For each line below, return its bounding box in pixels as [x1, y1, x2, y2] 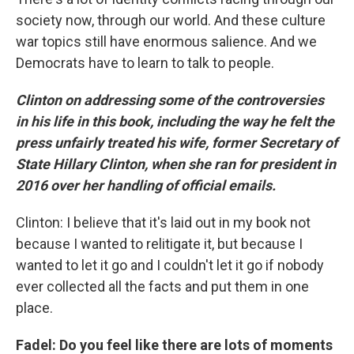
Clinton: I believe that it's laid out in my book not [16, 213, 311, 231]
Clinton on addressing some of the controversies [16, 91, 324, 108]
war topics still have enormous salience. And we [16, 32, 317, 50]
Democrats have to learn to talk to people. [16, 54, 274, 71]
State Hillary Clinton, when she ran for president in [16, 155, 336, 172]
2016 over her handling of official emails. [16, 176, 276, 194]
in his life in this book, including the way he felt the [16, 112, 334, 130]
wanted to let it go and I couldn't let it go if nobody [16, 256, 324, 273]
